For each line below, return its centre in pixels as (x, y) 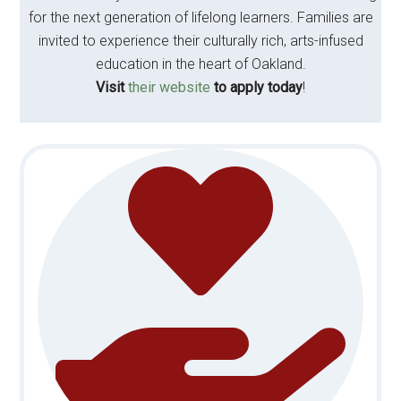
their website (169, 88)
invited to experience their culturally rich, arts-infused (200, 41)
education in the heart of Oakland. (200, 64)
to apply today (256, 88)
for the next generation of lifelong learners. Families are (200, 18)
